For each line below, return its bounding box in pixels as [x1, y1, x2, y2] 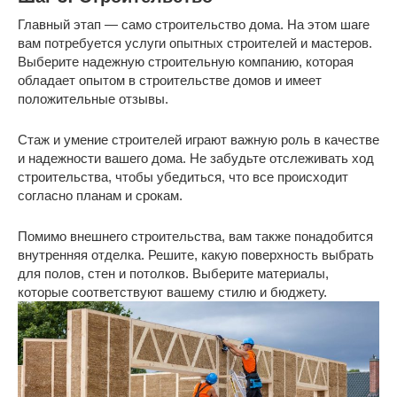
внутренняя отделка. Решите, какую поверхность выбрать [18, 246, 374, 262]
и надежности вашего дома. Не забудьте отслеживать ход [18, 150, 374, 166]
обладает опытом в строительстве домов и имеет [18, 72, 322, 88]
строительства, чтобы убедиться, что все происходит [18, 168, 348, 184]
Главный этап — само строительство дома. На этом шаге [18, 16, 370, 32]
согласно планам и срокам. [18, 187, 183, 203]
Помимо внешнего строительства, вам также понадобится [18, 228, 373, 244]
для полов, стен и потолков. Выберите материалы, [18, 265, 329, 281]
